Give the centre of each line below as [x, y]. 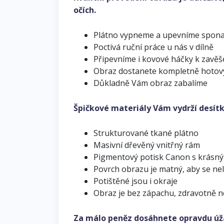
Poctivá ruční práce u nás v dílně [153, 47]
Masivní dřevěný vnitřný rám [147, 145]
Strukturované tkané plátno [146, 133]
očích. [85, 10]
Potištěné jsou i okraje [135, 181]
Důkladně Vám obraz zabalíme [150, 83]
